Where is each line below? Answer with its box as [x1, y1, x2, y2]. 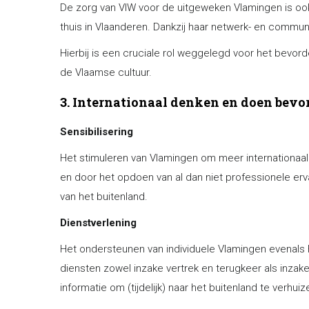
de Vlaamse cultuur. [60, 66, 152, 79]
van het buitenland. [60, 190, 148, 203]
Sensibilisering [60, 126, 133, 138]
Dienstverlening [60, 217, 137, 229]
